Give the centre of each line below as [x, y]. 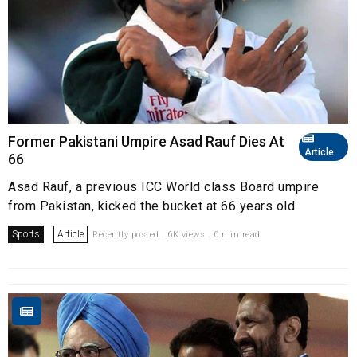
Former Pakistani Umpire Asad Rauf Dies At [146, 141]
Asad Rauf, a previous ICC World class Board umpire [163, 186]
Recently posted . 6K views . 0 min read [177, 234]
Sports [26, 234]
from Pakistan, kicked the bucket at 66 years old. [157, 206]
